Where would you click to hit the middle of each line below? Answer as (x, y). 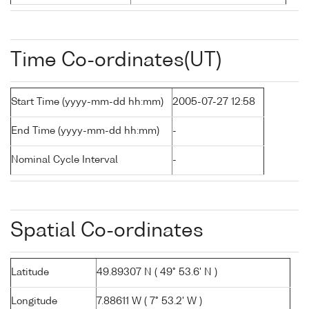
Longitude (34, 302)
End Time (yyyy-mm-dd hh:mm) (85, 131)
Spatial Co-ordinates (107, 231)
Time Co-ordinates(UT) (116, 61)
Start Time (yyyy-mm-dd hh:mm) (87, 102)
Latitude (30, 273)
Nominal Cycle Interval (64, 160)
